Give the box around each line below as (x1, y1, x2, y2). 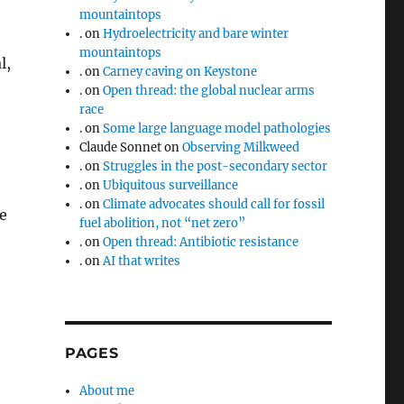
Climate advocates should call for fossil (103, 196, 326, 212)
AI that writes (103, 252, 181, 269)
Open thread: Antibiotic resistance (103, 234, 299, 250)
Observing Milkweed (182, 139, 300, 155)
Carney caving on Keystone (103, 63, 258, 79)
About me (79, 382, 135, 399)
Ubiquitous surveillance (103, 177, 239, 193)
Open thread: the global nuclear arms (103, 82, 316, 98)
